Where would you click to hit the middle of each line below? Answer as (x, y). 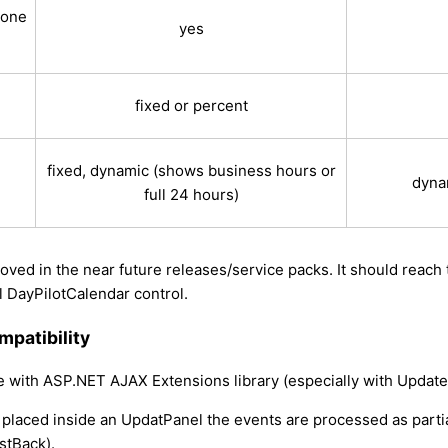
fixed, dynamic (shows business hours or (191, 171)
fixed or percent (191, 106)
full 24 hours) (191, 195)
